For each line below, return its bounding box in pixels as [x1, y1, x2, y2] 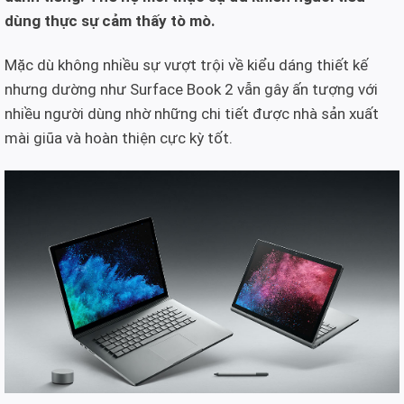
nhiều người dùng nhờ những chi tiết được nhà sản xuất [5, 105, 379, 124]
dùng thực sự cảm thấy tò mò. [5, 12, 216, 31]
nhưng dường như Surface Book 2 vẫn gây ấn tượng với [5, 80, 378, 99]
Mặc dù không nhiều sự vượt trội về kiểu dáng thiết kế [5, 56, 368, 75]
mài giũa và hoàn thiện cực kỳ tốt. [5, 129, 233, 148]
